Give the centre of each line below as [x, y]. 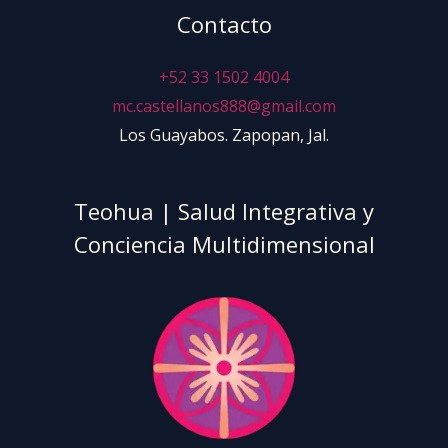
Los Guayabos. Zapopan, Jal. [224, 135]
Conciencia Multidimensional [224, 244]
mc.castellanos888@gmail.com [224, 106]
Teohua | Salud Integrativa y [224, 211]
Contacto [224, 24]
